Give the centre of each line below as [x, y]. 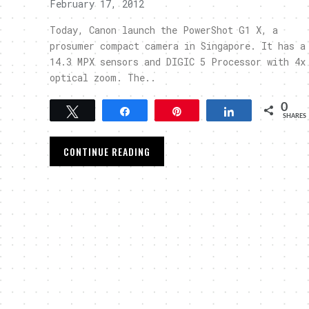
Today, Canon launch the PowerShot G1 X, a [164, 30]
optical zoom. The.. [103, 78]
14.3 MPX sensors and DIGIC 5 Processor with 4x [178, 62]
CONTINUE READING [107, 151]
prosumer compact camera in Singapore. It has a [178, 46]
